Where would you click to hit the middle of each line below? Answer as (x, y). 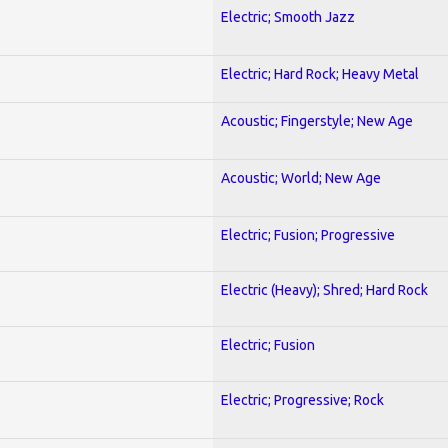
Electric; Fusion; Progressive (308, 234)
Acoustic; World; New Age (301, 177)
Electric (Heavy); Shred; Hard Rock (324, 289)
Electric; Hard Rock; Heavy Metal (320, 73)
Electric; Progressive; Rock (302, 399)
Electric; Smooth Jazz (288, 16)
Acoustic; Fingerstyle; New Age (317, 120)
